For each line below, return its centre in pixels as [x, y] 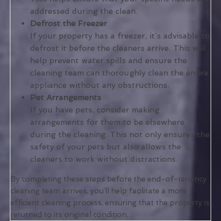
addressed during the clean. [84, 11]
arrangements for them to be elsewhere [107, 122]
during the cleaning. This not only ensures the [120, 135]
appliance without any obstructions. [100, 85]
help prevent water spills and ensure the [109, 61]
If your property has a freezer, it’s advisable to [120, 36]
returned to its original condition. [69, 215]
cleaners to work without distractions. [104, 159]
